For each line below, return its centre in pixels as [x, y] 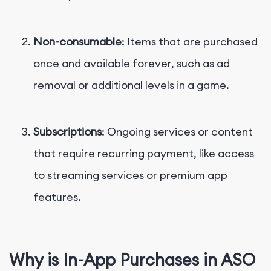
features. [57, 197]
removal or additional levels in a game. [131, 85]
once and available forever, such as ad [132, 63]
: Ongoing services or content [177, 131]
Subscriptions [67, 131]
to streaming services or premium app [130, 175]
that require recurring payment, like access [144, 153]
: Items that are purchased [190, 41]
